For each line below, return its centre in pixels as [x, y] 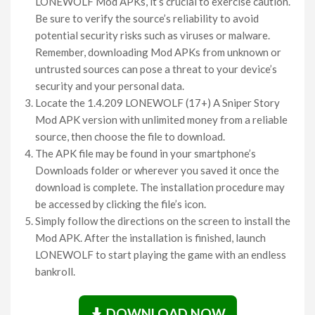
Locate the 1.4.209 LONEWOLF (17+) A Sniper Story [157, 102]
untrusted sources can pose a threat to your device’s [156, 69]
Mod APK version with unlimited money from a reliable [161, 119]
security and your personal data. [110, 85]
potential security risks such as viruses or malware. [153, 35]
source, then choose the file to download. [130, 136]
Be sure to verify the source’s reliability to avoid [147, 18]
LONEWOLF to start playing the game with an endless [161, 254]
